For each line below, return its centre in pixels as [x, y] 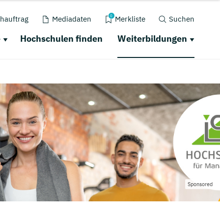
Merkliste [130, 19]
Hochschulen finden [61, 39]
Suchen [181, 19]
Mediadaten [71, 19]
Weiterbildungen [152, 39]
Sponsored [200, 184]
